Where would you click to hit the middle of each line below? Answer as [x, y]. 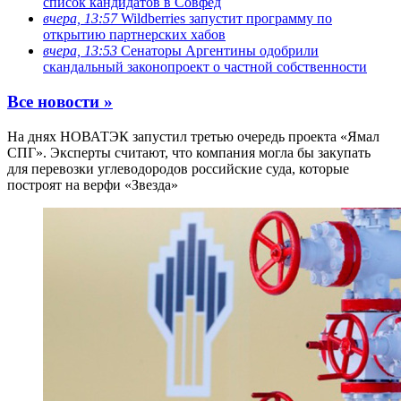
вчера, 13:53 [80, 51]
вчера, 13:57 [80, 19]
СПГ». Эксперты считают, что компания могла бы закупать [189, 152]
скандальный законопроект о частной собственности [205, 67]
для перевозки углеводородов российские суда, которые [178, 168]
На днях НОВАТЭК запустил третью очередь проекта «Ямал [193, 136]
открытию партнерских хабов [134, 35]
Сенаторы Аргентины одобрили [218, 51]
